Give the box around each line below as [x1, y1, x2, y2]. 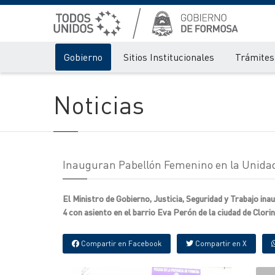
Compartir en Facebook [79, 239, 161, 248]
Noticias [53, 88, 144, 120]
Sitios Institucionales [123, 50, 214, 63]
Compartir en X [193, 239, 247, 248]
